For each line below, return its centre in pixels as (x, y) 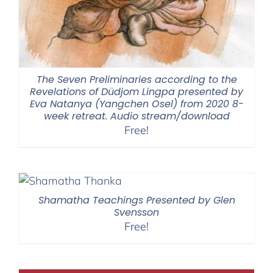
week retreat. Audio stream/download (136, 116)
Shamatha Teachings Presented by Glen (136, 200)
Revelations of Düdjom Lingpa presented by (136, 91)
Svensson (136, 212)
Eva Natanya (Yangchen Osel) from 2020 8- (136, 104)
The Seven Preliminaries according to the (136, 79)
